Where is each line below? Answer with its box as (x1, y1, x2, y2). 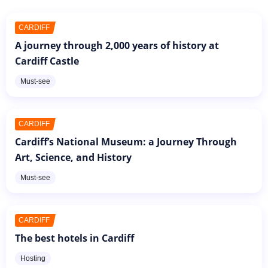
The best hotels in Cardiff (15, 231, 134, 245)
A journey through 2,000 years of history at (15, 38, 219, 52)
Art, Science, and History (15, 150, 132, 164)
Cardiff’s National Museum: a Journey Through (15, 135, 237, 148)
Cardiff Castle (15, 54, 79, 68)
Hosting (20, 254, 45, 263)
